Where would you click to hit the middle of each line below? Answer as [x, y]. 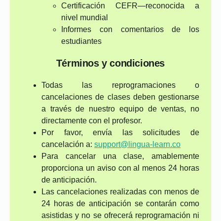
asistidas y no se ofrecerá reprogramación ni [120, 215]
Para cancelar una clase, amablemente [120, 156]
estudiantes [81, 41]
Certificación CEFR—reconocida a [130, 6]
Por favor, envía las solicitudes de [120, 132]
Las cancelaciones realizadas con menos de [120, 192]
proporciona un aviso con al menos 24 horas [120, 168]
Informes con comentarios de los [130, 29]
